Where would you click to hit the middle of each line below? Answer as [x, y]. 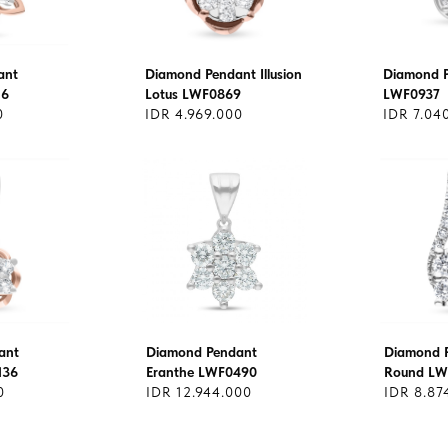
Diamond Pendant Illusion [223, 74]
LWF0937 [411, 94]
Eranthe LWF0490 [201, 372]
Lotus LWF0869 [193, 94]
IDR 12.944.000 [199, 392]
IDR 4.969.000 [194, 114]
